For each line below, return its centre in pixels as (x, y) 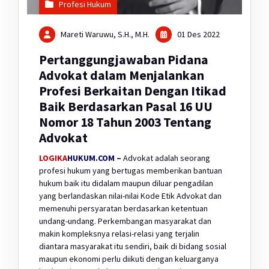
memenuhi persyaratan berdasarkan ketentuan (123, 208)
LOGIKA (53, 158)
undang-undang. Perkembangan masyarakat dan (125, 221)
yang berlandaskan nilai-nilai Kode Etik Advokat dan (130, 195)
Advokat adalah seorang (166, 158)
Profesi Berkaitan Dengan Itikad (133, 91)
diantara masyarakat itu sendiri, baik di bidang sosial (133, 246)
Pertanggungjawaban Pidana (124, 59)
